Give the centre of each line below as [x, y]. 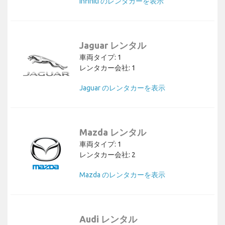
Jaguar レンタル [113, 45]
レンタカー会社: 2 [107, 154]
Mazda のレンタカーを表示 [122, 175]
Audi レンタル [108, 219]
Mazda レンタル [113, 132]
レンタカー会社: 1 [107, 68]
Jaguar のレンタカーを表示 [122, 88]
